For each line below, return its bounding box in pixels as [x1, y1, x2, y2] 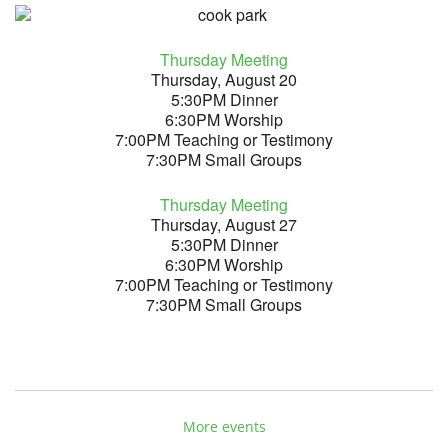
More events [182, 417, 266, 436]
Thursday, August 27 [151, 213, 297, 236]
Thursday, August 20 [151, 68, 297, 91]
